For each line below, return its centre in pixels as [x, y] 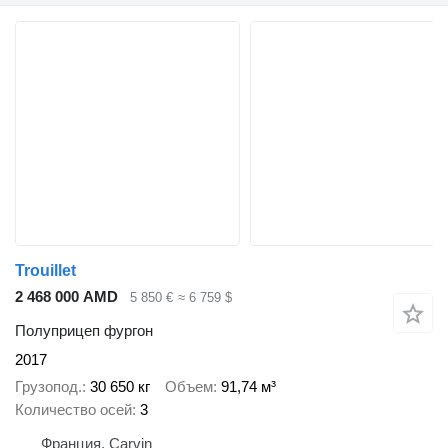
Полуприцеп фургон [84, 331]
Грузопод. [48, 386]
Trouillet [45, 270]
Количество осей [73, 409]
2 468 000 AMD [66, 296]
